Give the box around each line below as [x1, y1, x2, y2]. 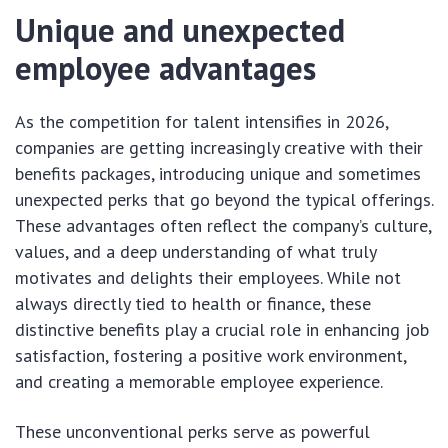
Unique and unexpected [15, 9, 345, 52]
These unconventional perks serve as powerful [15, 420, 370, 444]
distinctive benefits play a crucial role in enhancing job [15, 318, 429, 342]
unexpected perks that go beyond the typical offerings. [15, 188, 433, 212]
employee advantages [15, 47, 316, 90]
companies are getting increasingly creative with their [15, 136, 423, 160]
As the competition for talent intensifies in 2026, [15, 110, 388, 134]
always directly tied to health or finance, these [15, 292, 371, 316]
